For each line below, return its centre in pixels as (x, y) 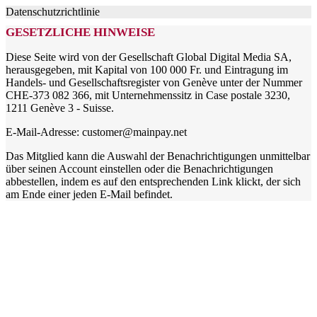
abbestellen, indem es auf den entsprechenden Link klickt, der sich (153, 181)
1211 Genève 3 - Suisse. (60, 108)
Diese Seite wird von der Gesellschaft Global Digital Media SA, (149, 57)
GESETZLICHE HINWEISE (80, 32)
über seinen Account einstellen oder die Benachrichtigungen (139, 169)
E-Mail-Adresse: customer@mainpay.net (96, 132)
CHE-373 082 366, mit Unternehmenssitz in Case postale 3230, (148, 95)
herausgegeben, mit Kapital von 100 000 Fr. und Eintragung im (147, 70)
